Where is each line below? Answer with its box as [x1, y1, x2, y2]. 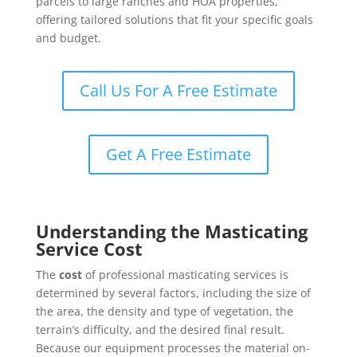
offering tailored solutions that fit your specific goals [35, 12, 313, 27]
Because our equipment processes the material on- [35, 340, 310, 355]
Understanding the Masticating [35, 219, 308, 243]
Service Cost [35, 237, 143, 261]
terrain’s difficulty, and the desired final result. [35, 322, 284, 337]
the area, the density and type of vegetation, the [35, 304, 293, 319]
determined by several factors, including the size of [35, 285, 311, 300]
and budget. [35, 30, 101, 45]
